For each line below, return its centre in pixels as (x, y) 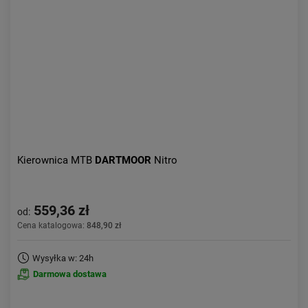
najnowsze (269, 20)
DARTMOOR (124, 160)
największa (268, 40)
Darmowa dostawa (70, 274)
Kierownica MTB (56, 160)
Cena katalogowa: (52, 225)
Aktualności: (42, 20)
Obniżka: (35, 40)
